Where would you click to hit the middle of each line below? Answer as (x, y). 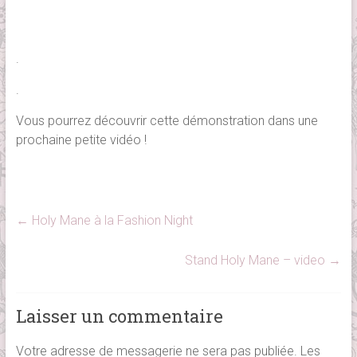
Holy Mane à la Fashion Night (110, 221)
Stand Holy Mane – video (257, 261)
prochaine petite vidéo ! (81, 140)
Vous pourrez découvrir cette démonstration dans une (167, 121)
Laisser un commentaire (119, 316)
